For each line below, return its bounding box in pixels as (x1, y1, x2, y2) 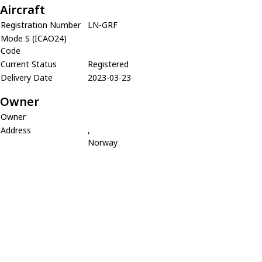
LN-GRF (88, 19, 118, 30)
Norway (88, 136, 118, 148)
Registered (88, 58, 129, 70)
